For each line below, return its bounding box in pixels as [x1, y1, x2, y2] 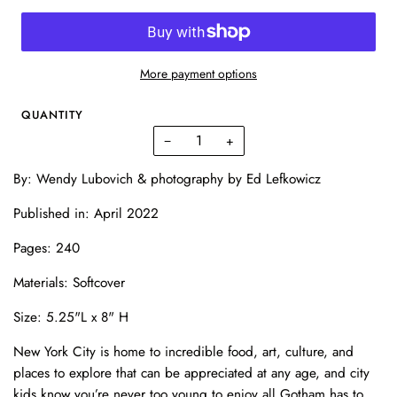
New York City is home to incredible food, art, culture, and [13, 341, 354, 362]
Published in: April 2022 [13, 203, 159, 223]
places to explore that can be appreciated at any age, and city [13, 362, 370, 383]
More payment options [140, 64, 257, 82]
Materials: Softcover [13, 272, 125, 292]
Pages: [13, 237, 56, 258]
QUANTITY [21, 105, 83, 123]
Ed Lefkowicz [246, 168, 321, 189]
